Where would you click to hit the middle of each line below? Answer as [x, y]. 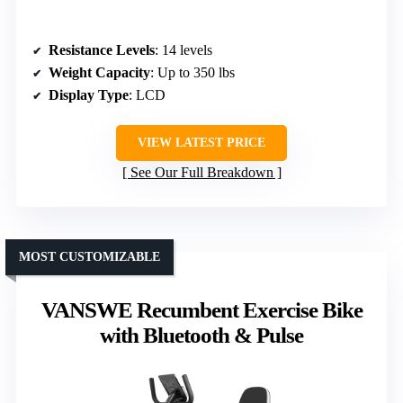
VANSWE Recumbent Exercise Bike [201, 309]
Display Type [89, 94]
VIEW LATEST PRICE [201, 142]
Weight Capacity [99, 72]
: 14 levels [184, 49]
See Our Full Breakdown [201, 172]
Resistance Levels [102, 49]
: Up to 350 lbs [193, 72]
